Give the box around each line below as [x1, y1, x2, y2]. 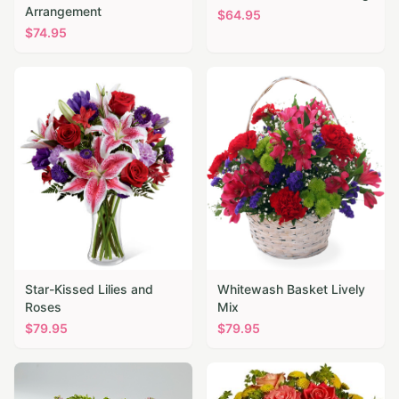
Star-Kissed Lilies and [25, 281, 153, 297]
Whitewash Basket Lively [217, 281, 365, 297]
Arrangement [25, 4, 102, 20]
